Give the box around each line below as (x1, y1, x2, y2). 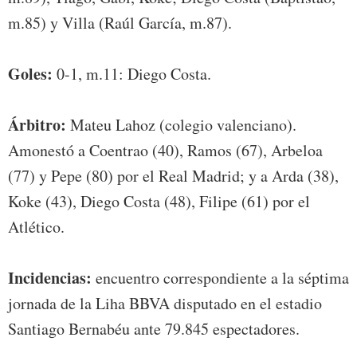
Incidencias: (8, 266, 92, 290)
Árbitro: (8, 113, 66, 137)
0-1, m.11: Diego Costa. (53, 63, 211, 85)
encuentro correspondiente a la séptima (92, 267, 349, 289)
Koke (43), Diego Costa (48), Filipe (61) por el (8, 190, 310, 213)
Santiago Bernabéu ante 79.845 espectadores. (8, 318, 300, 340)
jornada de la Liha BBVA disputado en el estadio (8, 292, 322, 315)
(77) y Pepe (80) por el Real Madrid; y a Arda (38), (8, 165, 339, 187)
